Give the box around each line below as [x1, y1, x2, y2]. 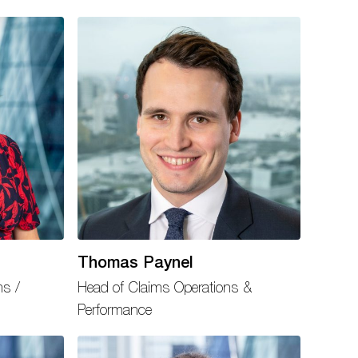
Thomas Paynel [78, 252, 194, 271]
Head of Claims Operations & [78, 279, 253, 296]
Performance [78, 301, 153, 319]
